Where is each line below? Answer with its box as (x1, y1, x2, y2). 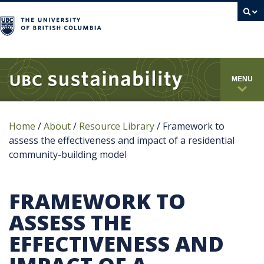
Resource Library (79, 120, 157, 133)
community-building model (9, 148, 127, 161)
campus (138, 38, 180, 53)
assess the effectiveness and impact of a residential (9, 134, 235, 147)
